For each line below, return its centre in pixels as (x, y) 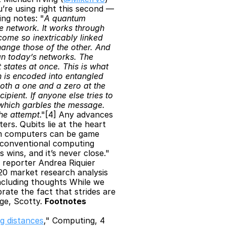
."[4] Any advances (76, 115)
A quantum (65, 18)
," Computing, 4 (74, 220)
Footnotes (65, 201)
